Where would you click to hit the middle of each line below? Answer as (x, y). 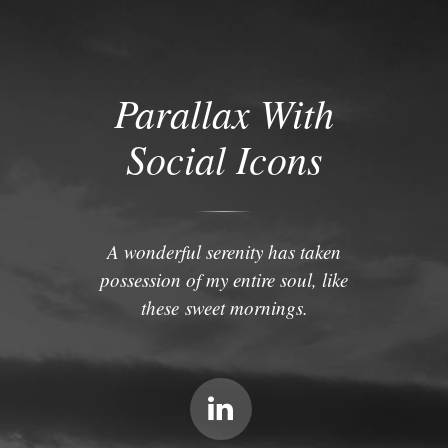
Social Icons (224, 158)
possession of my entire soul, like (224, 279)
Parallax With (224, 112)
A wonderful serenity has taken (224, 251)
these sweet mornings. (224, 307)
